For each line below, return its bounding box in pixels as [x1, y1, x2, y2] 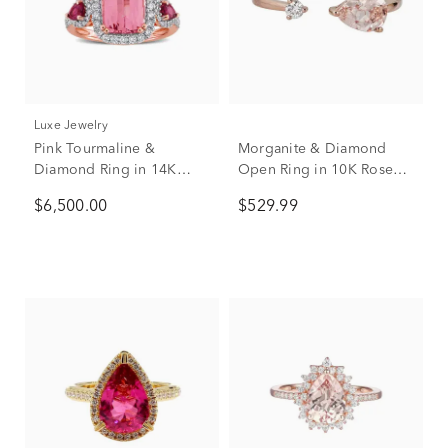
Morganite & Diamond [238, 142, 387, 156]
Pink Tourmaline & [34, 142, 156, 156]
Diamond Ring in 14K [34, 163, 177, 177]
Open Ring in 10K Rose [238, 163, 394, 177]
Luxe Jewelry [40, 120, 108, 132]
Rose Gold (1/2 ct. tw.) [34, 184, 181, 198]
